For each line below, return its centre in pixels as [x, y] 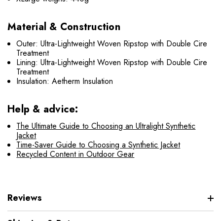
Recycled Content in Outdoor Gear [75, 154]
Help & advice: [43, 110]
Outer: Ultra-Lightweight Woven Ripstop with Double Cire [112, 44]
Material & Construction [64, 27]
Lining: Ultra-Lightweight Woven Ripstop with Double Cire [112, 63]
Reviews [25, 198]
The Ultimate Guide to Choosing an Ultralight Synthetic [106, 126]
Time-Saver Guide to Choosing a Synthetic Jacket [98, 145]
